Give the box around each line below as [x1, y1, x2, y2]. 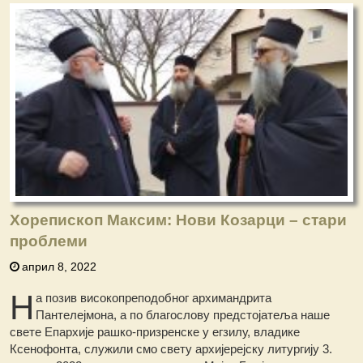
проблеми [10, 233, 88, 250]
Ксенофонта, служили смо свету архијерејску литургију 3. [10, 342, 333, 357]
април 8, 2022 [22, 260, 97, 274]
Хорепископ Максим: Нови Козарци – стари [10, 211, 348, 229]
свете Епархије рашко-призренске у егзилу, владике [10, 325, 301, 340]
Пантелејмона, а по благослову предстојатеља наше [36, 308, 331, 322]
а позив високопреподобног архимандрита [36, 291, 272, 305]
